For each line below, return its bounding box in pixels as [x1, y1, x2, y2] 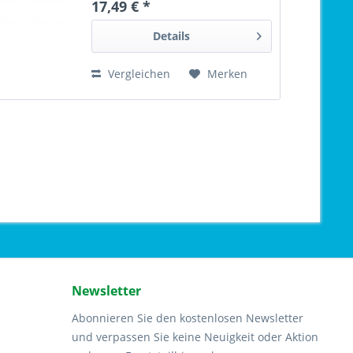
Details [153, 28, 191, 44]
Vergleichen [105, 66, 171, 82]
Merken [207, 66, 248, 82]
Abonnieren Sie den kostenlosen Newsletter [72, 310, 303, 326]
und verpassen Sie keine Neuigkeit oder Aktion [72, 329, 318, 345]
